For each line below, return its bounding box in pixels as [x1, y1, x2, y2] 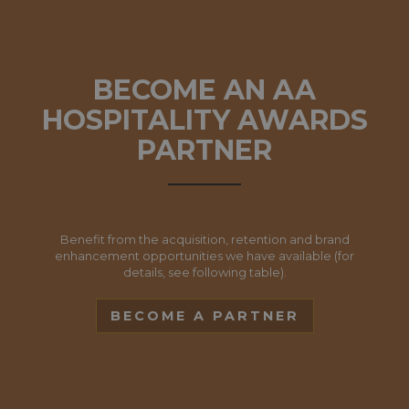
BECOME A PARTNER [110, 308, 299, 324]
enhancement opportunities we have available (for [55, 248, 354, 263]
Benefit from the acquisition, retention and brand [59, 232, 350, 246]
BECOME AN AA [93, 73, 316, 107]
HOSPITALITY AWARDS [41, 103, 368, 137]
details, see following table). [122, 265, 287, 279]
